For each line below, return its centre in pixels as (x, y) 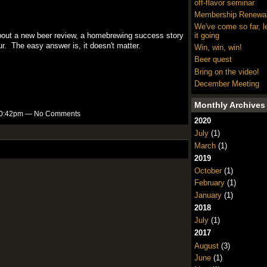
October (208, 171)
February (209, 183)
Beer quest (213, 60)
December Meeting (226, 83)
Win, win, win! (218, 48)
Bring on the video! (226, 72)
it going (207, 36)
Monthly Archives (229, 105)
